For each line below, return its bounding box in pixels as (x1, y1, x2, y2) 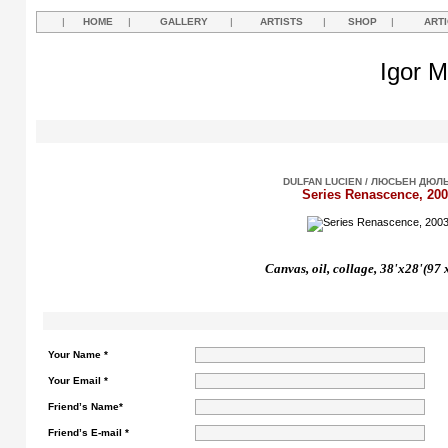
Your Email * (48, 375, 108, 386)
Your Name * (48, 349, 108, 360)
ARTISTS (260, 16, 303, 27)
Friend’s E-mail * (48, 427, 129, 438)
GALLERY (160, 16, 208, 27)
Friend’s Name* (48, 401, 123, 412)
